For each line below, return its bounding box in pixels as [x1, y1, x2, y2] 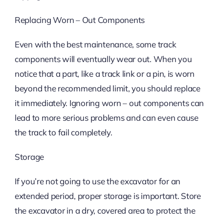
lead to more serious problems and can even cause [14, 112, 198, 123]
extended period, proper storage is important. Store [14, 191, 201, 201]
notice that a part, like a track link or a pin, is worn [14, 68, 195, 79]
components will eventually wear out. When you [14, 54, 192, 65]
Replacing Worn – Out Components [14, 15, 145, 25]
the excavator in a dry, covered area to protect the [14, 205, 196, 216]
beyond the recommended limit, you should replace [14, 83, 200, 94]
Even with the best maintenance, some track [14, 39, 176, 50]
